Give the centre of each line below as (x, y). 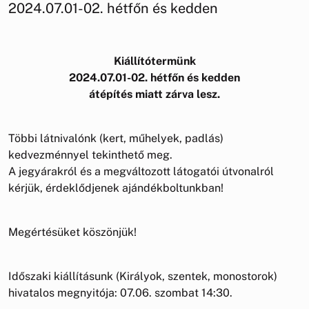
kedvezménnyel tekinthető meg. (90, 154)
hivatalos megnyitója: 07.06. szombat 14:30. (120, 292)
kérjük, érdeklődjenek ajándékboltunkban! (116, 188)
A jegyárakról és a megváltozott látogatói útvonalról (141, 171)
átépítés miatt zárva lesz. (154, 94)
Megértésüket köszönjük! (72, 232)
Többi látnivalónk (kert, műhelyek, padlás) (116, 138)
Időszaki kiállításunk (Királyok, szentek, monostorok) (143, 276)
